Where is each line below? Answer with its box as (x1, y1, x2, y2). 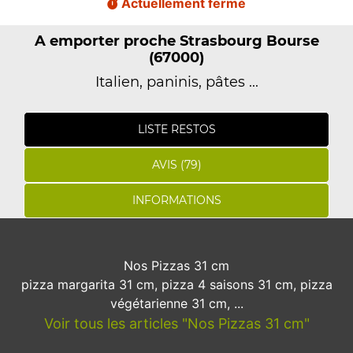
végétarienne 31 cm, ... (110, 295, 243, 311)
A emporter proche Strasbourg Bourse (34, 32, 319, 50)
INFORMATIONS (132, 193, 221, 207)
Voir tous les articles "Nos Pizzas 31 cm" (43, 315, 310, 332)
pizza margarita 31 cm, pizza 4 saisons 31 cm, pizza (20, 277, 333, 292)
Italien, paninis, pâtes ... (95, 73, 258, 91)
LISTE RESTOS (137, 122, 216, 136)
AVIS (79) (151, 158, 202, 172)
